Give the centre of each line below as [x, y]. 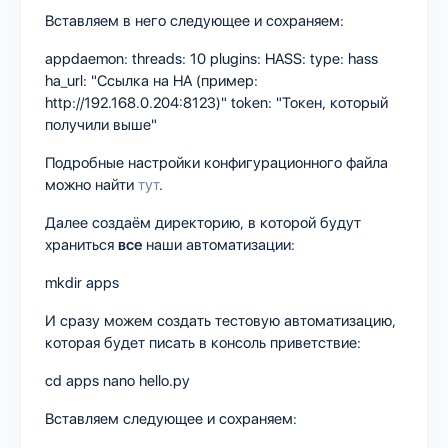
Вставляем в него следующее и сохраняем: [194, 20]
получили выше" [101, 124]
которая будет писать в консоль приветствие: [203, 342]
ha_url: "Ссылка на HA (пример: [151, 80]
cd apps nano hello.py [117, 380]
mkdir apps [82, 282]
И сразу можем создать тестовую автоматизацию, [220, 320]
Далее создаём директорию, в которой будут [203, 222]
